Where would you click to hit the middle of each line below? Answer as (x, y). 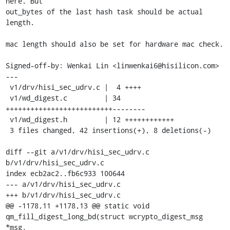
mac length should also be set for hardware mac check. (114, 44)
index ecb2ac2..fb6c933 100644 (65, 173)
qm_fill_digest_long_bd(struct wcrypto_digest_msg (104, 216)
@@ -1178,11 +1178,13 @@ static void (77, 205)
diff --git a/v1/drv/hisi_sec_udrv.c (77, 151)
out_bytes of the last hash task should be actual (104, 11)
